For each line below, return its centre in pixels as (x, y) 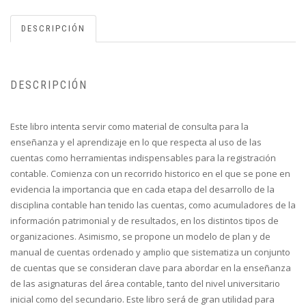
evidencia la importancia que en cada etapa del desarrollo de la (142, 190)
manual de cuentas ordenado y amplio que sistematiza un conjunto (150, 252)
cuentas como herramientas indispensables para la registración (143, 158)
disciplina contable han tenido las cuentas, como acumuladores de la (153, 205)
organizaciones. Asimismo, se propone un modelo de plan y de (140, 237)
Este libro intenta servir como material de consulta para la (129, 127)
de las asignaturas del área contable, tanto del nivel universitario (145, 284)
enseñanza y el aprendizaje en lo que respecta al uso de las (136, 142)
